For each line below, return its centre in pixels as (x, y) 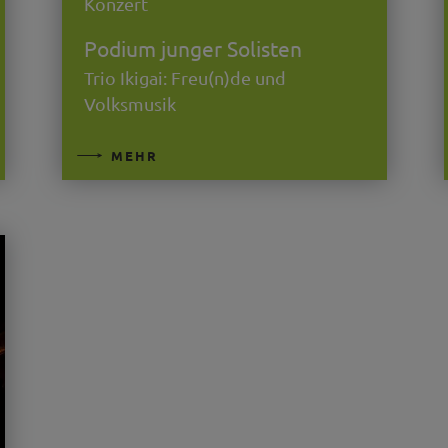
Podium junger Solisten (192, 47)
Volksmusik (129, 104)
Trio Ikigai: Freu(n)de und (184, 78)
